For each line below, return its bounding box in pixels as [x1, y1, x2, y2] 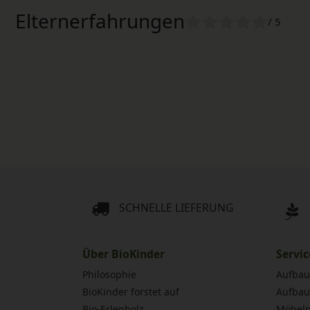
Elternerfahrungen [15, 8, 185, 35]
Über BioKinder [82, 246, 165, 262]
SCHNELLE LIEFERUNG [119, 200, 234, 216]
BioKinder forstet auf [82, 284, 179, 298]
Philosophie [82, 267, 136, 281]
